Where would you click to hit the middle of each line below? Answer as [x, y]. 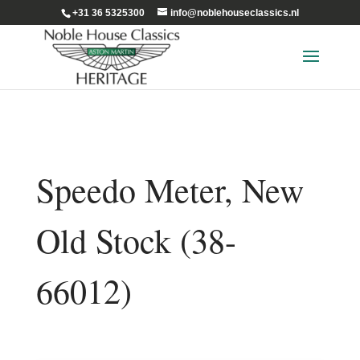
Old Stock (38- [136, 240]
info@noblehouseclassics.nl [234, 13]
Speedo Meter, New [170, 190]
